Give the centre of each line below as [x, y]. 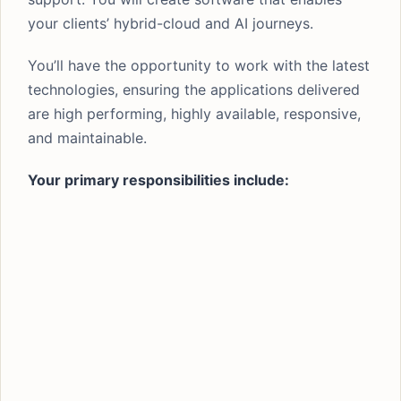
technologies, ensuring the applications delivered [194, 90]
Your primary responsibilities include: [158, 180]
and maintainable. [87, 138]
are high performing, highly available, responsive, [194, 114]
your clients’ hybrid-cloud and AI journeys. [171, 23]
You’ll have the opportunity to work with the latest [199, 65]
